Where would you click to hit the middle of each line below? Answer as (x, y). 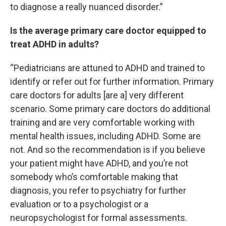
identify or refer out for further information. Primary (112, 81)
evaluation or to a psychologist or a (79, 204)
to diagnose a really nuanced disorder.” (87, 7)
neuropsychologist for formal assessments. (99, 218)
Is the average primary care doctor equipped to (108, 31)
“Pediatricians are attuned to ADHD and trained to (107, 68)
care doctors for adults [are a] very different (97, 95)
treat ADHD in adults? (55, 44)
